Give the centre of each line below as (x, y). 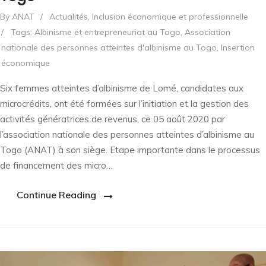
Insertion (238, 47)
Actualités (69, 16)
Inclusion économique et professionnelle (170, 16)
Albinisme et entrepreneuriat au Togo (107, 32)
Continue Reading (56, 194)
